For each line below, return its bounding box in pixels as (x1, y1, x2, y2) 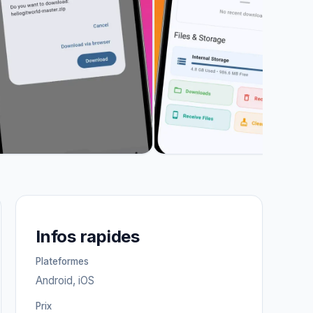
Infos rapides (36, 226, 140, 247)
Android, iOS (36, 274, 94, 287)
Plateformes (36, 256, 89, 267)
